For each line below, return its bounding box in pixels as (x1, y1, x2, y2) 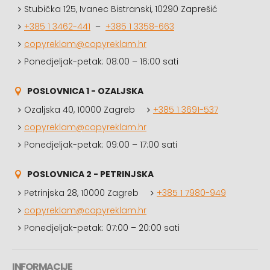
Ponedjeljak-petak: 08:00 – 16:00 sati (24, 55, 178, 67)
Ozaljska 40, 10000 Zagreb (24, 104, 135, 116)
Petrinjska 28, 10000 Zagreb (24, 187, 139, 199)
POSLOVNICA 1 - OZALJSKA (27, 85, 143, 97)
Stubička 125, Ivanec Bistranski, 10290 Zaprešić (24, 3, 218, 15)
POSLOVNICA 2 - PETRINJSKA (27, 168, 154, 180)
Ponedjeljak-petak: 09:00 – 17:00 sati (24, 139, 177, 151)
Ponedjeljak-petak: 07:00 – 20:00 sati (24, 222, 180, 234)
